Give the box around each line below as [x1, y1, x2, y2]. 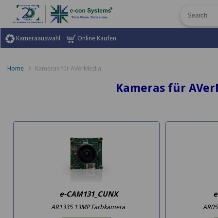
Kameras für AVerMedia [35, 64, 101, 72]
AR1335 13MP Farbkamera [51, 203, 125, 211]
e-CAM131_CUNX [59, 189, 118, 199]
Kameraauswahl [15, 34, 60, 42]
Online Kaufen [76, 34, 116, 42]
